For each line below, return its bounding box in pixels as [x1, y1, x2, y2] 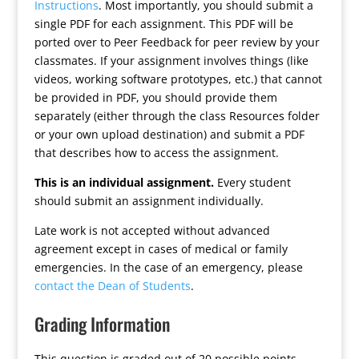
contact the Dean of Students [34, 278, 191, 293]
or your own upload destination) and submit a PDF [34, 127, 305, 142]
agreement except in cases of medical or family [34, 241, 288, 256]
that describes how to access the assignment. [34, 145, 279, 160]
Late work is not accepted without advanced [34, 223, 270, 238]
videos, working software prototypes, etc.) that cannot [34, 71, 322, 87]
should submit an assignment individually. [34, 193, 264, 208]
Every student [213, 175, 291, 190]
